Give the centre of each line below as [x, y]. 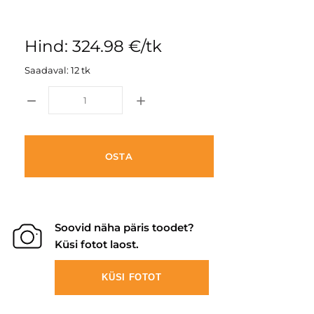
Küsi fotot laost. [97, 244]
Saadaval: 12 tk [57, 70]
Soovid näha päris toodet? [124, 227]
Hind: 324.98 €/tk [93, 46]
